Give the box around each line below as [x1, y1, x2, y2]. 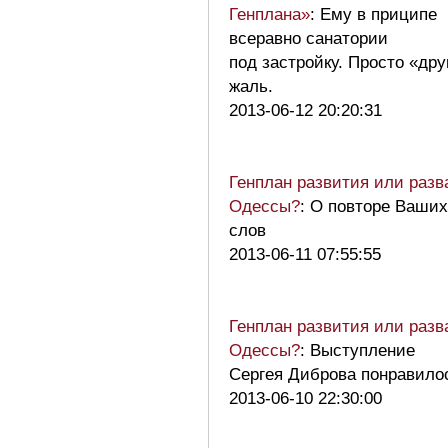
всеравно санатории [229, 28, 388, 48]
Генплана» [229, 4, 310, 24]
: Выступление [300, 340, 415, 360]
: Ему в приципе [310, 4, 437, 24]
